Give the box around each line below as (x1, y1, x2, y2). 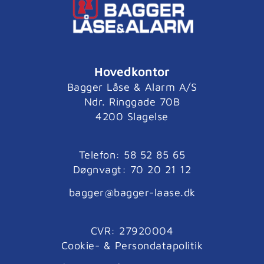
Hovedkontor (94, 64, 170, 79)
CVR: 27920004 (90, 224, 174, 237)
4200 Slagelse (95, 110, 169, 123)
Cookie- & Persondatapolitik (61, 239, 203, 252)
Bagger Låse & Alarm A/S (67, 81, 197, 94)
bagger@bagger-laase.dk (68, 186, 196, 199)
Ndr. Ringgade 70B (84, 95, 180, 108)
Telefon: (78, 148, 124, 161)
